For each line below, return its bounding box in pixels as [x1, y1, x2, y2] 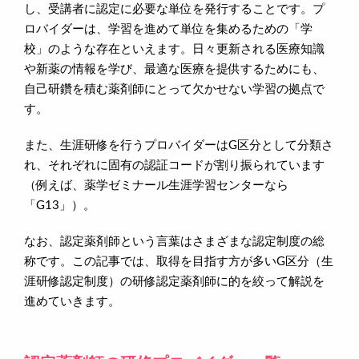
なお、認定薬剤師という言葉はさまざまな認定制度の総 [24, 235, 325, 248]
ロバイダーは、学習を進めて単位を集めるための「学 [24, 22, 313, 35]
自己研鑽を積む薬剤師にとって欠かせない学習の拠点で [24, 83, 325, 95]
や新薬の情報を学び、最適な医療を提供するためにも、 [24, 63, 325, 75]
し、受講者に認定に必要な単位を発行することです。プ [24, 2, 325, 15]
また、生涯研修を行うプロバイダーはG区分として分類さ [24, 139, 333, 151]
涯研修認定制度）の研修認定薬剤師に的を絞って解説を [24, 275, 325, 288]
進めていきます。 [24, 295, 120, 308]
